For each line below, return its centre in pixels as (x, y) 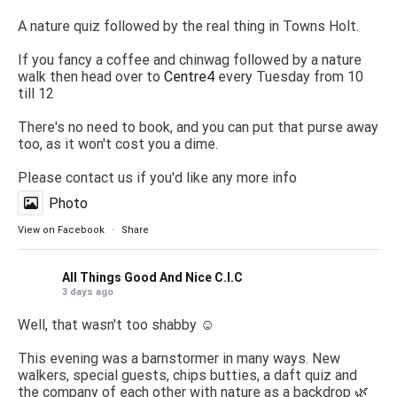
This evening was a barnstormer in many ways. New (179, 358)
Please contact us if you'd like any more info (157, 177)
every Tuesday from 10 (289, 76)
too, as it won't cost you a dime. (118, 144)
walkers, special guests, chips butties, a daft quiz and (187, 375)
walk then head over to (91, 76)
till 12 (36, 93)
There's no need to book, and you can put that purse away (198, 127)
